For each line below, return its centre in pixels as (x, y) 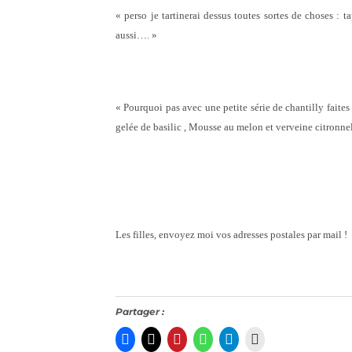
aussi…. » (136, 35)
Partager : (140, 311)
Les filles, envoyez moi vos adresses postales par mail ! (231, 235)
